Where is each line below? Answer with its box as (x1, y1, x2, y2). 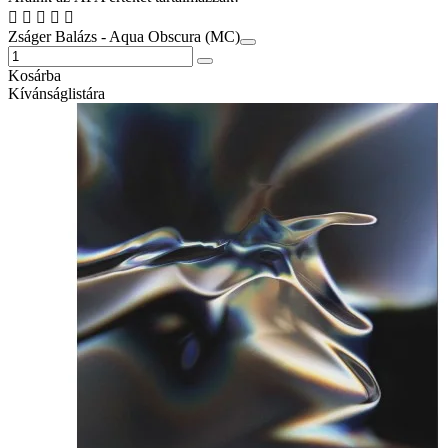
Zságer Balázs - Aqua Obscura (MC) (8, 28, 240, 46)
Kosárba (8, 67, 61, 85)
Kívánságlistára (8, 85, 105, 103)
